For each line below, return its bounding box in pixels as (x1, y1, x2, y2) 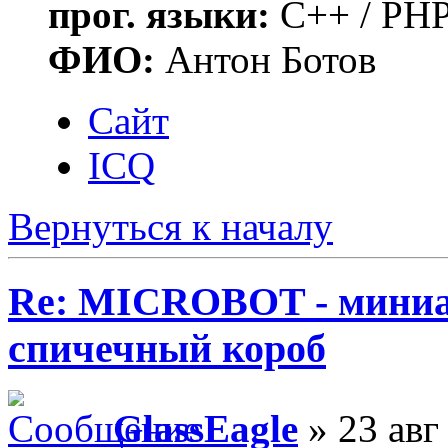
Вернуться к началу (8, 205, 333, 249)
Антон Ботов (155, 38, 376, 82)
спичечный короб (8, 325, 326, 371)
